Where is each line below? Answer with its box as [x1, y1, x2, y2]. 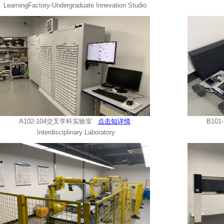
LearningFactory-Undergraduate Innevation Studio [3, 1, 146, 9]
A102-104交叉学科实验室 [19, 117, 98, 125]
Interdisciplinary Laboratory [34, 128, 115, 136]
